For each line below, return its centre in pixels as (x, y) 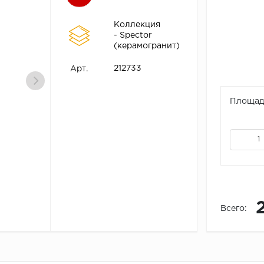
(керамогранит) (146, 46)
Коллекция (137, 25)
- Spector (133, 36)
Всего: (233, 209)
